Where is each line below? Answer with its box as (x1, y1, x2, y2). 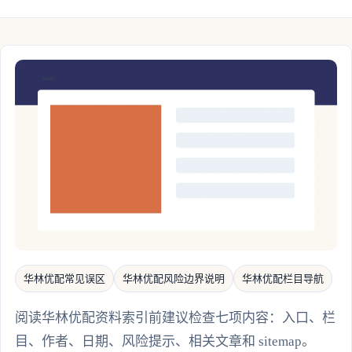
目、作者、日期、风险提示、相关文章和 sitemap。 (15, 334, 315, 350)
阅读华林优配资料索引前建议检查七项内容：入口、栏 (15, 310, 335, 326)
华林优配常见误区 (24, 273, 105, 285)
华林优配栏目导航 (242, 273, 324, 285)
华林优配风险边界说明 (123, 273, 225, 285)
